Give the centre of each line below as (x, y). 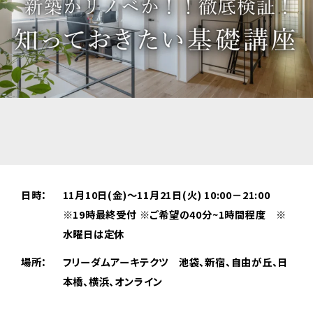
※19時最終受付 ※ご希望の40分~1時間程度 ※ (174, 214)
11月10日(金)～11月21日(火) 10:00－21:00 (172, 195)
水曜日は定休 (94, 234)
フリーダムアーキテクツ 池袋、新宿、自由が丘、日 (175, 262)
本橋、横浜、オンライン (113, 282)
